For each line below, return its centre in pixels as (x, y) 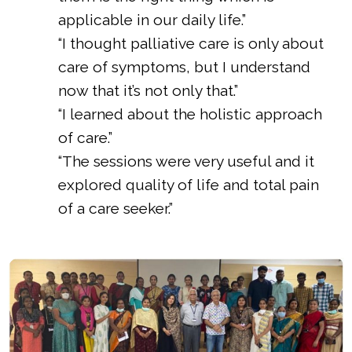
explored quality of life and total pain (189, 184)
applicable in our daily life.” (152, 19)
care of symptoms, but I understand (185, 66)
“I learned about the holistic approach (191, 114)
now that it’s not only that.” (148, 90)
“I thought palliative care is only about (191, 43)
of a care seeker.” (116, 208)
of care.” (86, 137)
